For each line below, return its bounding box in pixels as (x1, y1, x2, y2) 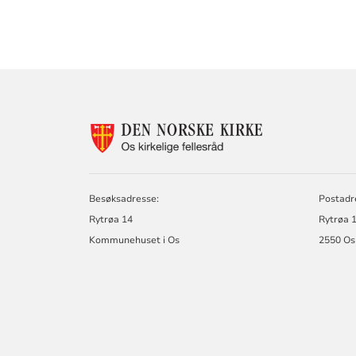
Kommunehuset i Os (89, 233, 180, 246)
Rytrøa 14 (89, 212, 133, 226)
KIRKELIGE (263, 166, 333, 184)
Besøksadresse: (89, 192, 160, 205)
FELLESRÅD (263, 181, 338, 199)
